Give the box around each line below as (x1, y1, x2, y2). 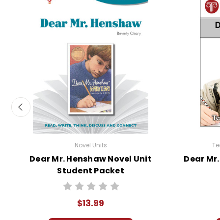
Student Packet (57, 165, 124, 176)
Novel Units (74, 140, 107, 149)
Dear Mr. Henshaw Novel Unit (29, 153, 152, 165)
